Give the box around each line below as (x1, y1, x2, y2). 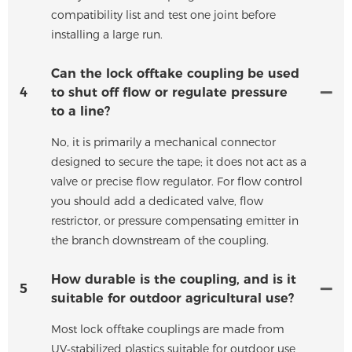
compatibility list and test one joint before (51, 7, 276, 22)
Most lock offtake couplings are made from (51, 321, 284, 336)
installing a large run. (51, 27, 163, 42)
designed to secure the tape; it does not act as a (51, 154, 306, 169)
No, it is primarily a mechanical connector (51, 134, 276, 149)
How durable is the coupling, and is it (51, 271, 296, 287)
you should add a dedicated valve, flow (51, 193, 263, 208)
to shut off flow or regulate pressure (51, 84, 288, 100)
